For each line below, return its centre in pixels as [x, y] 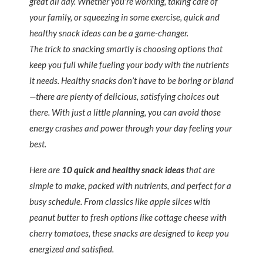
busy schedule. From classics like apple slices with [120, 201]
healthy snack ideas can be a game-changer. [109, 33]
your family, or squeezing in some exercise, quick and [124, 17]
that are [200, 170]
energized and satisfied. [72, 249]
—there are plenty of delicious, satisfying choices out [124, 96]
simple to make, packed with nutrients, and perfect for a [130, 186]
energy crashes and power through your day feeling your [131, 128]
